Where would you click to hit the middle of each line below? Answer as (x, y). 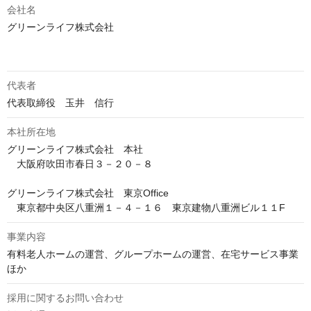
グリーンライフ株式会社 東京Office (88, 193)
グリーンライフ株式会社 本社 (75, 150)
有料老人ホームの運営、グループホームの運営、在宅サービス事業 (153, 254)
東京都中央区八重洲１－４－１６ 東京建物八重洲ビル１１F (146, 208)
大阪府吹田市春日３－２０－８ (80, 164)
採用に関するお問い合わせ (65, 298)
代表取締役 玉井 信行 (60, 103)
